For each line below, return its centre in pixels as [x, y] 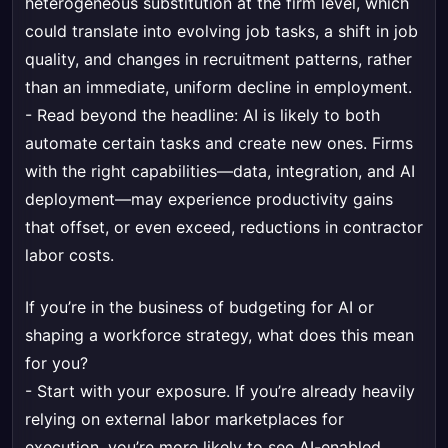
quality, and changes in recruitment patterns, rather [218, 59]
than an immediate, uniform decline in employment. [218, 87]
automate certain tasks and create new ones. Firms [219, 143]
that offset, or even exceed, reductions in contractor [224, 227]
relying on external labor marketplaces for [184, 419]
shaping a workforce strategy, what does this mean [219, 335]
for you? [56, 363]
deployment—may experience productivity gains [209, 199]
